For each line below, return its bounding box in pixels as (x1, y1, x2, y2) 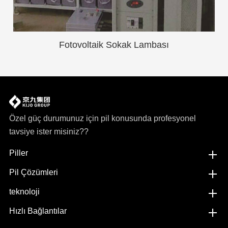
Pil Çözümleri (9, 168, 58, 177)
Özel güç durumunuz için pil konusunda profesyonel (9, 114, 196, 123)
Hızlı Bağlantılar (9, 207, 67, 216)
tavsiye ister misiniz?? (9, 127, 89, 136)
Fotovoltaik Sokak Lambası (59, 40, 169, 50)
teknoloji (9, 187, 40, 196)
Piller (9, 149, 28, 158)
